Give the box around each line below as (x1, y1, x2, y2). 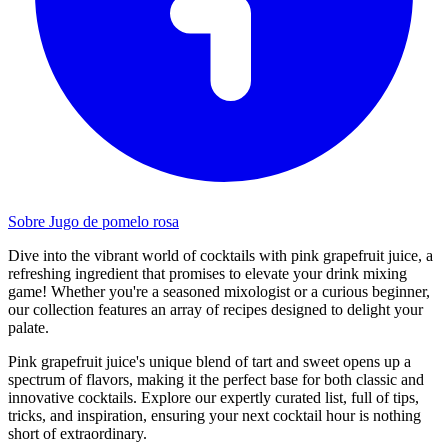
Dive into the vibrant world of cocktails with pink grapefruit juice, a (8, 246, 433, 264)
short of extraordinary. (8, 424, 147, 442)
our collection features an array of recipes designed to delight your (8, 300, 423, 318)
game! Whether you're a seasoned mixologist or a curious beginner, (8, 282, 430, 300)
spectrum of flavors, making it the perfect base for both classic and (8, 370, 424, 388)
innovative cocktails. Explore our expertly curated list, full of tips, (8, 388, 419, 406)
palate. (8, 318, 49, 336)
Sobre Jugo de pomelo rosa (8, 212, 179, 230)
